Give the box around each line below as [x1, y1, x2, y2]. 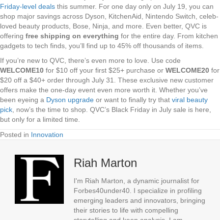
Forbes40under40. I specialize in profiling [74, 187, 202, 194]
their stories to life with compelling [74, 206, 178, 214]
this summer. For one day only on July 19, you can [55, 2, 214, 10]
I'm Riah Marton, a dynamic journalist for [74, 177, 199, 185]
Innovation [31, 131, 63, 138]
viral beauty [172, 96, 208, 104]
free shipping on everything [26, 32, 119, 40]
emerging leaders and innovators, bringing [74, 196, 205, 204]
